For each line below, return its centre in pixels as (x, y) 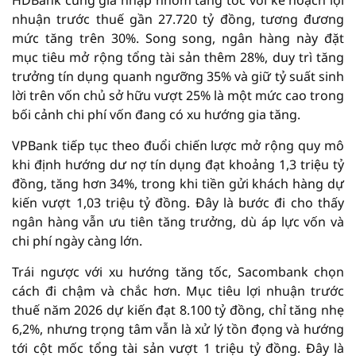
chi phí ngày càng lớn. (77, 241)
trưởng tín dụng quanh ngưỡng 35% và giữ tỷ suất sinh (178, 76)
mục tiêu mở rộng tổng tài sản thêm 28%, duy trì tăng (178, 57)
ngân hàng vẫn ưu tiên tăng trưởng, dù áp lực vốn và (178, 222)
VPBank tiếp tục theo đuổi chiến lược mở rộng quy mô (178, 145)
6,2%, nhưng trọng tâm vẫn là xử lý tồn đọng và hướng (178, 329)
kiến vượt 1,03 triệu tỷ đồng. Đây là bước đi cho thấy (178, 203)
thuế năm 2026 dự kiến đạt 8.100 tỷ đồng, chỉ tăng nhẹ (178, 310)
